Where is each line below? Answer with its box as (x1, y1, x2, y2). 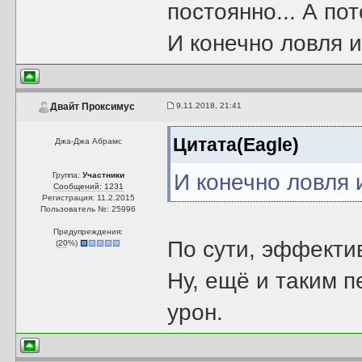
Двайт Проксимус (49, 101, 135, 113)
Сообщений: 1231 (53, 182, 124, 191)
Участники (82, 170, 124, 179)
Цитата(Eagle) (173, 134, 300, 155)
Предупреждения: (53, 227, 124, 236)
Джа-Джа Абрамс (54, 137, 122, 145)
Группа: (52, 170, 82, 179)
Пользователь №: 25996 (40, 204, 137, 213)
